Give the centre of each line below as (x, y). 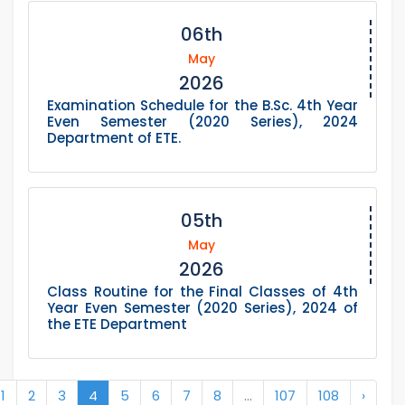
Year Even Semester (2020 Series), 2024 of (202, 308)
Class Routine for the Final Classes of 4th (202, 292)
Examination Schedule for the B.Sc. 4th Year (202, 106)
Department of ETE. (114, 138)
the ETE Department (117, 325)
